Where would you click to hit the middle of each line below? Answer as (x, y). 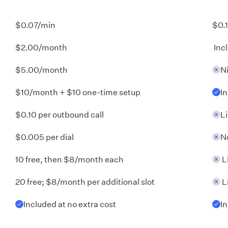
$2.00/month (41, 47)
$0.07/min (35, 24)
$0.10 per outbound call (60, 114)
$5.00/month (41, 69)
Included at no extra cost (70, 204)
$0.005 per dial (45, 136)
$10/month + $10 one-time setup (78, 92)
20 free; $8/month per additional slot (85, 181)
